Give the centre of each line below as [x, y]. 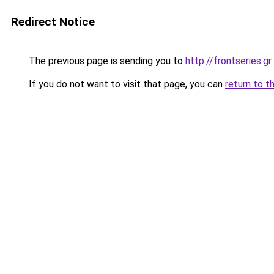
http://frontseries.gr [228, 61]
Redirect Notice [53, 22]
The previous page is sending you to [106, 61]
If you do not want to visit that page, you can [126, 84]
